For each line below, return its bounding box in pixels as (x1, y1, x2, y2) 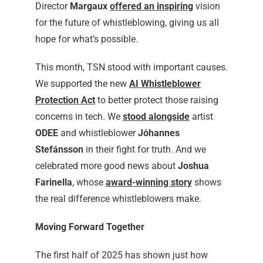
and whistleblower (60, 127, 138, 139)
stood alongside (122, 111, 190, 123)
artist (189, 111, 213, 123)
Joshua (177, 160, 209, 172)
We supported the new (35, 78, 129, 90)
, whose (72, 177, 106, 188)
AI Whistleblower (129, 78, 201, 90)
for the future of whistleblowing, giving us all (35, 17, 219, 29)
